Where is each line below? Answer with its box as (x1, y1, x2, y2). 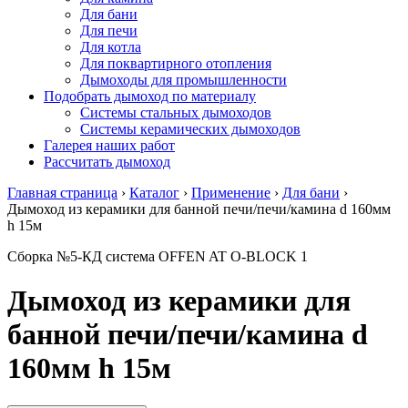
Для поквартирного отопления (80, 56, 271, 71)
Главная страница (7, 185, 117, 200)
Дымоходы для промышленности (80, 72, 287, 87)
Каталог (129, 185, 179, 200)
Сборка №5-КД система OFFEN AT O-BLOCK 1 (7, 249, 308, 264)
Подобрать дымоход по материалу (44, 88, 256, 104)
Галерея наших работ (44, 138, 175, 153)
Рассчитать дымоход (44, 154, 170, 169)
